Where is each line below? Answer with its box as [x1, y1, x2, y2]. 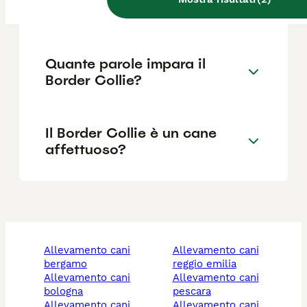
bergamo [44, 258, 87, 271]
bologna [44, 285, 83, 298]
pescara [172, 285, 211, 298]
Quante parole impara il [45, 54, 206, 73]
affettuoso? [45, 140, 126, 158]
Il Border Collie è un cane [45, 123, 217, 142]
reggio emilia [172, 258, 236, 271]
